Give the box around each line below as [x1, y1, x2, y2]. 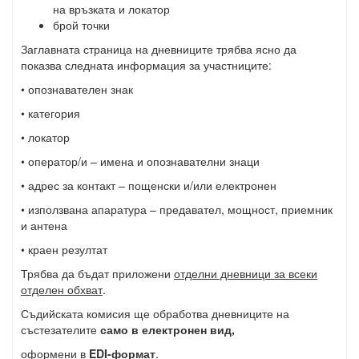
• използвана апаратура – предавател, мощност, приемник [21, 201, 333, 217]
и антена [21, 217, 67, 233]
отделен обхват [21, 281, 103, 297]
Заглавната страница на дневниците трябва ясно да [21, 41, 296, 57]
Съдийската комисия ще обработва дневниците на [21, 305, 289, 321]
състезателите [21, 321, 100, 337]
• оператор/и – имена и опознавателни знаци [21, 153, 260, 169]
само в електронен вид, [100, 321, 235, 337]
